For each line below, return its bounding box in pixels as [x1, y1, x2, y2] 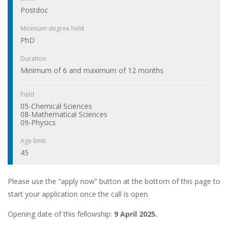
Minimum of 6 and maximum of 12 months [20, 65, 164, 76]
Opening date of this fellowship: [8, 209, 114, 219]
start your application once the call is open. [8, 189, 149, 199]
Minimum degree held [20, 24, 84, 33]
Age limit [20, 136, 45, 146]
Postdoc [20, 5, 48, 15]
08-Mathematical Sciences [20, 109, 107, 120]
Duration [20, 54, 46, 63]
